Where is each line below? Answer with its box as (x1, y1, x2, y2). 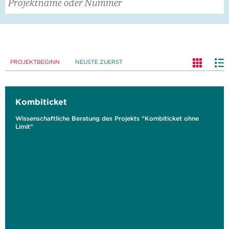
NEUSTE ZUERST (75, 58, 123, 65)
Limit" (15, 123, 33, 130)
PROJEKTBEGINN (10, 58, 60, 65)
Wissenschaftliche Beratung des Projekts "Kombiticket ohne (15, 114, 199, 122)
